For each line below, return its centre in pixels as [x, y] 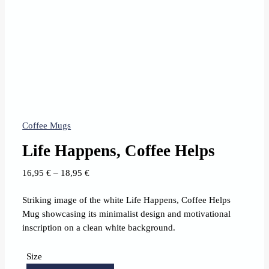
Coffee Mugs [47, 126]
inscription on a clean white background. [99, 228]
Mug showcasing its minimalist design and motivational [127, 214]
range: [101, 186]
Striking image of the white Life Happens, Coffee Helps [127, 200]
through [104, 214]
